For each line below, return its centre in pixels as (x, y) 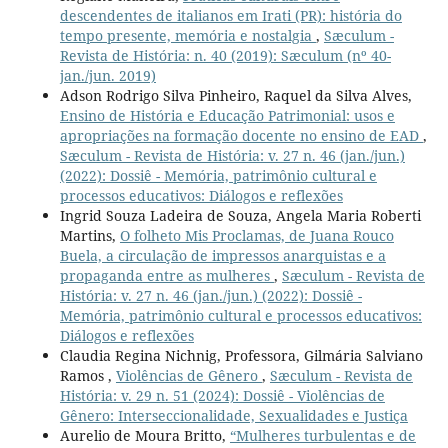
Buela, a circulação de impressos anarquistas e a (222, 256)
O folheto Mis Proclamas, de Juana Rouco (256, 236)
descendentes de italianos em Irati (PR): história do (230, 16)
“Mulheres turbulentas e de (322, 436)
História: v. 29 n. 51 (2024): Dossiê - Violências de (222, 396)
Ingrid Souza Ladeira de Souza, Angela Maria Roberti (240, 216)
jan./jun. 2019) (107, 76)
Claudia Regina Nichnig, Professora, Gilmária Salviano (241, 356)
